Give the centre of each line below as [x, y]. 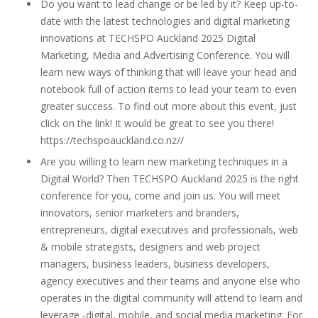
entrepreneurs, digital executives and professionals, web [169, 230]
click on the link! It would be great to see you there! [157, 123]
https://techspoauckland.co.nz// [112, 140]
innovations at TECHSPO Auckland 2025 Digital [148, 38]
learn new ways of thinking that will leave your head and [169, 72]
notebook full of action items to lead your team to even [169, 89]
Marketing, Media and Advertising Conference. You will [165, 55]
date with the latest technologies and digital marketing [165, 21]
